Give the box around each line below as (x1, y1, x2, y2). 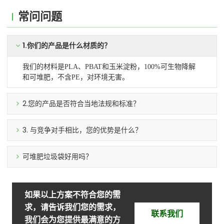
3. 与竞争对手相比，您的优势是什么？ (22, 124, 142, 135)
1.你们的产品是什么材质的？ (22, 40, 111, 50)
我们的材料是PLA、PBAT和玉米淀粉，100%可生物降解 (22, 62, 196, 70)
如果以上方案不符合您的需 (24, 189, 120, 201)
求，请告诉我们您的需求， (24, 201, 120, 213)
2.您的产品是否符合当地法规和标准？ (22, 98, 140, 108)
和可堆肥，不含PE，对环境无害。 (22, 73, 129, 81)
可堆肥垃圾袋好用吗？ (22, 151, 93, 161)
